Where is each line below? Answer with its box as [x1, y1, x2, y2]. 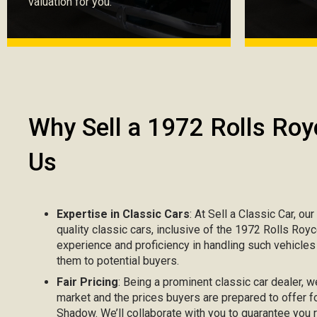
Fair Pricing [57, 275, 119, 289]
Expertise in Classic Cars [57, 207, 190, 221]
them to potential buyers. [57, 254, 180, 268]
